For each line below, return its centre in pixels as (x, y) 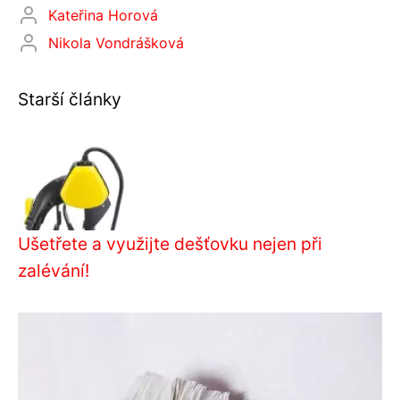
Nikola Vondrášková (116, 42)
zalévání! (54, 270)
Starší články (70, 99)
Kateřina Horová (103, 15)
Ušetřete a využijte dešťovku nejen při (170, 243)
